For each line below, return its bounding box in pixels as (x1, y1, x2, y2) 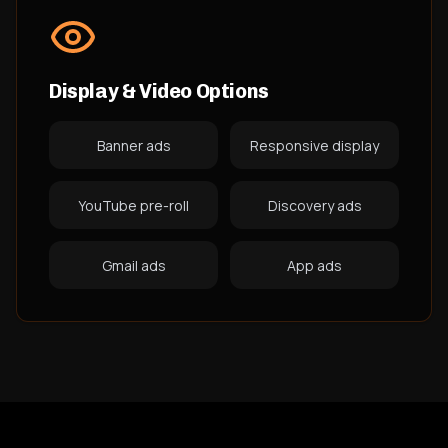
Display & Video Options (49, 79, 269, 103)
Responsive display (250, 136, 379, 155)
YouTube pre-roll (78, 196, 189, 215)
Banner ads (96, 136, 171, 155)
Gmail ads (101, 256, 166, 275)
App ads (287, 256, 342, 275)
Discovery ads (267, 196, 362, 215)
